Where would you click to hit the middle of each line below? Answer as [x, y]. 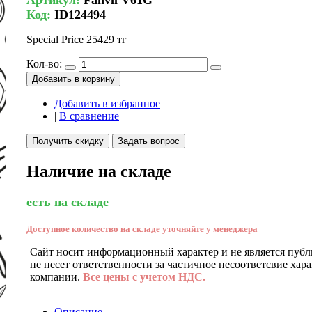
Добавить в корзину [73, 79]
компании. [56, 276]
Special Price [55, 39]
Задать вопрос [149, 141]
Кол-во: [44, 63]
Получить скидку [68, 141]
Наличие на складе [99, 171]
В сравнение [89, 116]
